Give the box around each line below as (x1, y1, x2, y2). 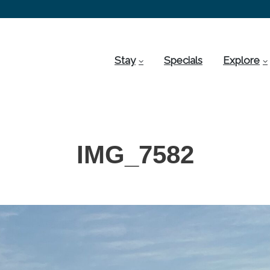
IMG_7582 (76, 140, 194, 169)
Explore (223, 54, 260, 66)
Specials (164, 54, 202, 66)
